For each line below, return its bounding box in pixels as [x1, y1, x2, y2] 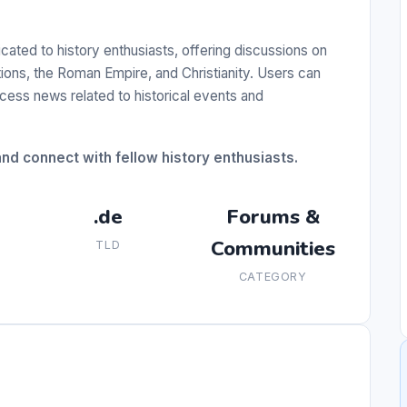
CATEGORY [238, 270, 307, 284]
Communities [210, 234, 335, 263]
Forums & [225, 203, 320, 232]
